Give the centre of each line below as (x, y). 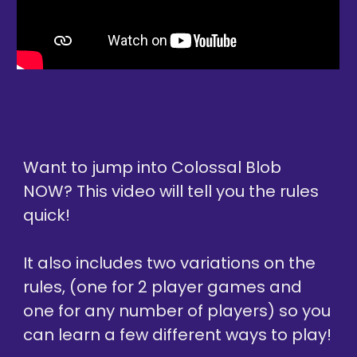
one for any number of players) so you (177, 311)
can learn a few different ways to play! (178, 335)
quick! (47, 216)
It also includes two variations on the (170, 263)
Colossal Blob (227, 168)
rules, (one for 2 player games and (163, 287)
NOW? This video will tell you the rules (171, 192)
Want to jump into (98, 168)
